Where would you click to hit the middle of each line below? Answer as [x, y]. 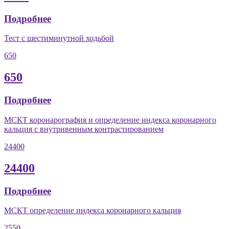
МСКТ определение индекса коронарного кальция [93, 211]
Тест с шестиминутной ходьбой [59, 38]
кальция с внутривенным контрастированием [84, 129]
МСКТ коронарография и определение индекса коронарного [110, 120]
